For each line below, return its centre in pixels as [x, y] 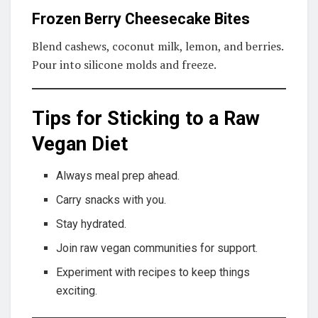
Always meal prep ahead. [118, 175]
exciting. [77, 290]
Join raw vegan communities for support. [157, 248]
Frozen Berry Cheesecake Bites [141, 18]
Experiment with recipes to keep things [153, 272]
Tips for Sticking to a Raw [146, 119]
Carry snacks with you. [111, 199]
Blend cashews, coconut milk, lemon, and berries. [158, 46]
